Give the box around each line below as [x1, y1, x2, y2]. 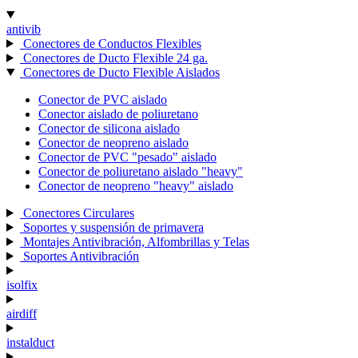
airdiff [6, 306, 37, 320]
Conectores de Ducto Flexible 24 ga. [19, 50, 208, 65]
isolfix [6, 277, 38, 292]
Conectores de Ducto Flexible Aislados [19, 65, 220, 79]
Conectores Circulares [19, 205, 134, 220]
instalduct [6, 335, 54, 349]
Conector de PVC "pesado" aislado [38, 149, 217, 164]
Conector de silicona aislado [38, 121, 180, 135]
